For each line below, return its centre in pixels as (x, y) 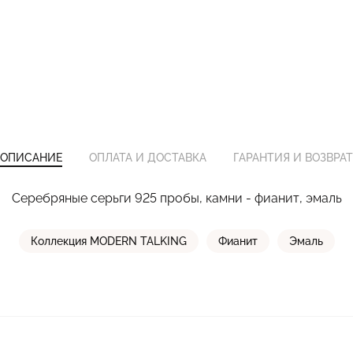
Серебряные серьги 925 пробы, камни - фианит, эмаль (176, 198)
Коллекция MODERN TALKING (108, 241)
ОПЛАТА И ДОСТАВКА (148, 158)
